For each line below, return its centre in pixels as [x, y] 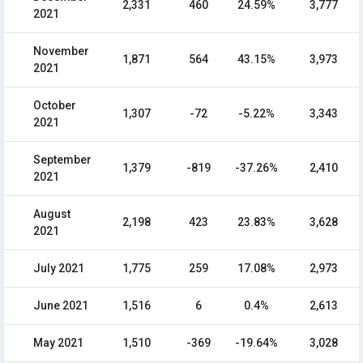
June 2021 [61, 306]
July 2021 [59, 269]
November [61, 51]
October [55, 106]
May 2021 [58, 343]
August [52, 214]
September [62, 160]
